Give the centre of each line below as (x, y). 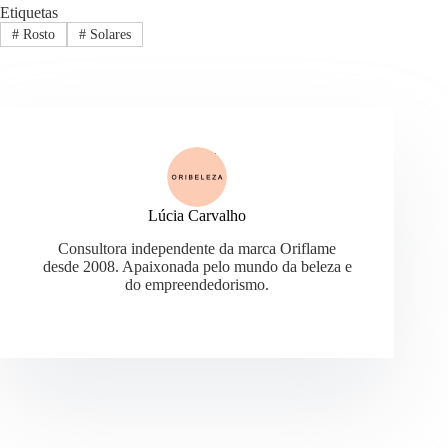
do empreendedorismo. (197, 284)
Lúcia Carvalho (197, 215)
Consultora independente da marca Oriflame (197, 248)
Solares (108, 34)
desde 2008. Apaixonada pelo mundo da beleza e (197, 266)
